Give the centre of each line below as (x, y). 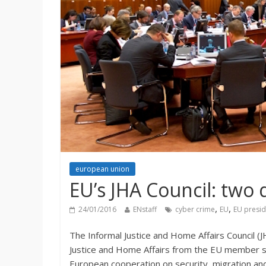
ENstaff (145, 209)
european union (102, 169)
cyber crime (195, 209)
